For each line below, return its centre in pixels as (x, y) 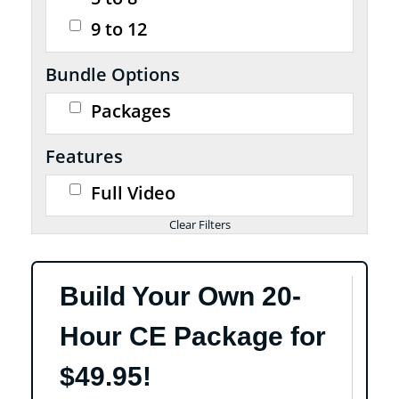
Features (84, 156)
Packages (131, 111)
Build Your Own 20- (180, 296)
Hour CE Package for (193, 336)
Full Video (134, 193)
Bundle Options (113, 74)
